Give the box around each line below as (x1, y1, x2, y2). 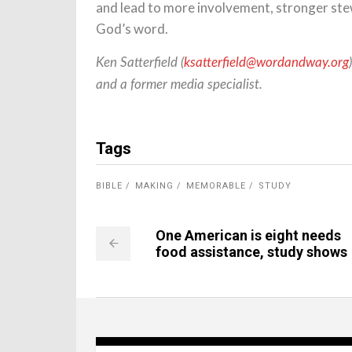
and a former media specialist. (96, 78, 262, 91)
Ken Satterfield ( (96, 56, 184, 69)
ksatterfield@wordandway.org (184, 56, 349, 69)
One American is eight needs (156, 227, 341, 244)
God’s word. (96, 20, 168, 37)
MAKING (135, 180, 174, 191)
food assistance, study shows (156, 244, 347, 260)
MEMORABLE (186, 180, 246, 191)
